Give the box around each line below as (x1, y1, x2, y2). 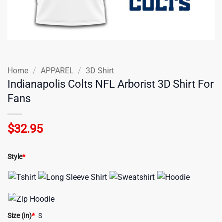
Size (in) (7, 211, 32, 220)
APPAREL (40, 65, 74, 75)
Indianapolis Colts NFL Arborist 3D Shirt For (7, 77, 214, 90)
